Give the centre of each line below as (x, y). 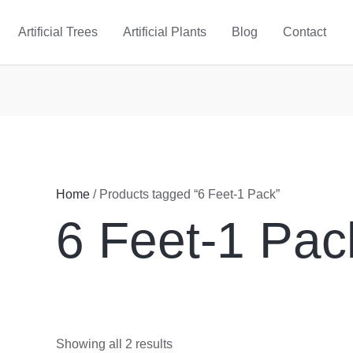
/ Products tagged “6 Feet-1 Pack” (184, 195)
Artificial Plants (164, 32)
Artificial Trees (58, 32)
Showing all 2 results (114, 344)
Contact (304, 32)
